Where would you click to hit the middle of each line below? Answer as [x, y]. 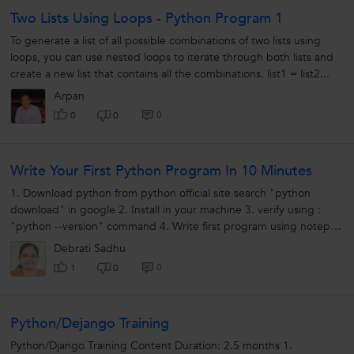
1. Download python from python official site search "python [160, 194]
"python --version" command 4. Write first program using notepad [177, 227]
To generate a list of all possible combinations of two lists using [166, 41]
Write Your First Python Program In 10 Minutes [161, 171]
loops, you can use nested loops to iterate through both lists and [172, 58]
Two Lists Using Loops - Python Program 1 [147, 19]
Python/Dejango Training [90, 324]
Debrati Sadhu [90, 249]
